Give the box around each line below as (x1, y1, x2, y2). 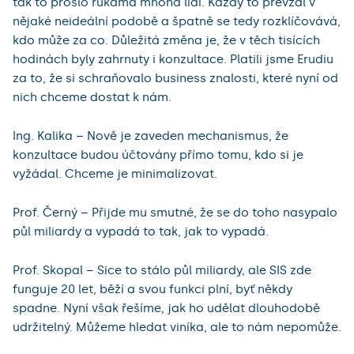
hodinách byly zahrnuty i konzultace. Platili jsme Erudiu (13, 52, 333, 67)
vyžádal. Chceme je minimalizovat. (13, 167, 217, 182)
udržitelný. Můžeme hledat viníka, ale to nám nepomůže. (13, 320, 341, 335)
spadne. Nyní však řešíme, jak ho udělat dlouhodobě (13, 301, 320, 316)
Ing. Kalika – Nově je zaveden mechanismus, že (13, 129, 288, 144)
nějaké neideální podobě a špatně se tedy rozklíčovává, (13, 14, 341, 29)
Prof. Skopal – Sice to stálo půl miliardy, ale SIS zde (13, 263, 311, 278)
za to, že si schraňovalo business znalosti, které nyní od (13, 71, 338, 86)
